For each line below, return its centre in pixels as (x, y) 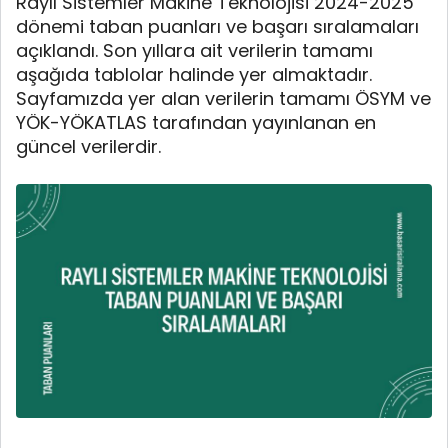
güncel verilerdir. (88, 146)
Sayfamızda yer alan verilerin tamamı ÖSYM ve (223, 98)
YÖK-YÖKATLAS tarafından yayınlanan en (196, 122)
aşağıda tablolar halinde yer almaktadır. (194, 74)
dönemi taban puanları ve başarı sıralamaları (217, 26)
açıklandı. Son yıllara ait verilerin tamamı (194, 50)
